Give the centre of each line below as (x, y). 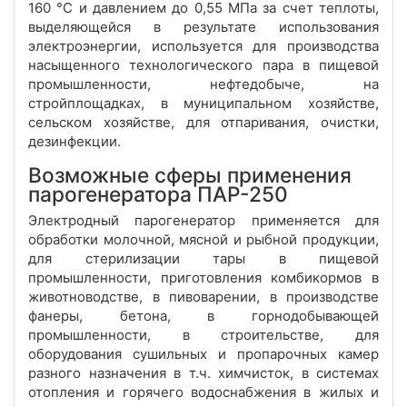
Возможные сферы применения (190, 175)
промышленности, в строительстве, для (203, 335)
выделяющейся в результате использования (203, 27)
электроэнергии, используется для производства (203, 46)
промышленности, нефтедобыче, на (203, 84)
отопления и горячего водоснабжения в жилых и (203, 392)
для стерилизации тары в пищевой (203, 259)
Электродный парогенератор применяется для (203, 221)
